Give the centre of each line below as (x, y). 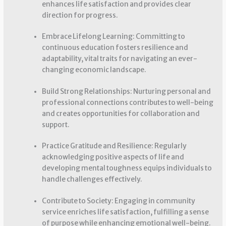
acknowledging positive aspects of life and (113, 157)
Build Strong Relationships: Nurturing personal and (126, 91)
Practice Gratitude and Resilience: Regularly (114, 146)
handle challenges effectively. (92, 180)
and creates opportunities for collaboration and (121, 114)
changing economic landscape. (94, 70)
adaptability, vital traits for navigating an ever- (119, 59)
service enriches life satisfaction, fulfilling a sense (125, 212)
